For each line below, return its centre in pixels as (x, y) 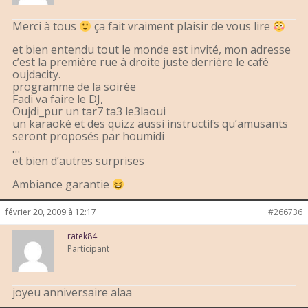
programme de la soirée (74, 87)
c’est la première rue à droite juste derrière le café (141, 62)
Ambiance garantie (62, 185)
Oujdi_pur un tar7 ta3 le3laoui (89, 112)
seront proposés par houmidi (88, 136)
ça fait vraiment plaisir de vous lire (183, 26)
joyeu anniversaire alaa (72, 293)
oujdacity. (36, 75)
